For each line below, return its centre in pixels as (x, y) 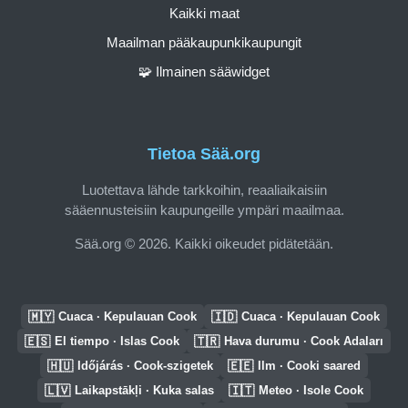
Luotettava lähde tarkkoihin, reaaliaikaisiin (204, 189)
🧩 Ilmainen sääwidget (204, 71)
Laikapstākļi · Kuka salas (144, 390)
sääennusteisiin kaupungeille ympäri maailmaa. (204, 209)
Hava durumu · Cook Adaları (304, 341)
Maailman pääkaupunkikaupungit (204, 42)
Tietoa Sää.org (204, 154)
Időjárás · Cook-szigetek (145, 366)
